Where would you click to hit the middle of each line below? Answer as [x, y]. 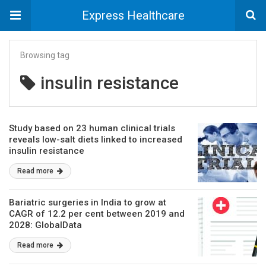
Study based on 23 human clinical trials [92, 128]
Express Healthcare [133, 15]
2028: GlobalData [45, 225]
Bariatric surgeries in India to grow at [88, 202]
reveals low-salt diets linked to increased [96, 140]
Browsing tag [45, 55]
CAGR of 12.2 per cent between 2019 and [97, 214]
